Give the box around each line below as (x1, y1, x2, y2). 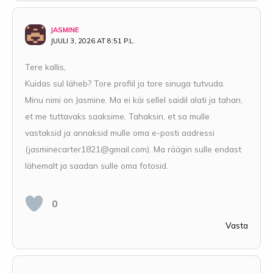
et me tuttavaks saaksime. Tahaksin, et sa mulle (25, 111, 210, 122)
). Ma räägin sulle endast (147, 144, 241, 155)
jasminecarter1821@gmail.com (29, 144, 147, 155)
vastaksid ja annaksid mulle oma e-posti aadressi (25, 127, 214, 138)
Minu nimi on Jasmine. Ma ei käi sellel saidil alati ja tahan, (25, 94, 243, 105)
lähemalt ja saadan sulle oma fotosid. (25, 160, 168, 171)
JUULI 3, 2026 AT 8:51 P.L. (50, 37, 135, 45)
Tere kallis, (25, 62, 66, 73)
